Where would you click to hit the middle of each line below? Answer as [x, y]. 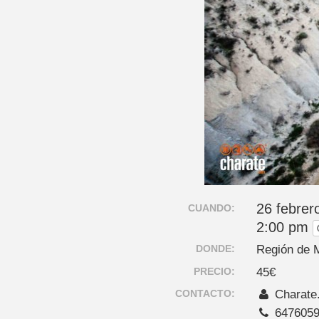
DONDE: [216, 249]
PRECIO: [215, 271]
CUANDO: [212, 208]
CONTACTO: [205, 293]
